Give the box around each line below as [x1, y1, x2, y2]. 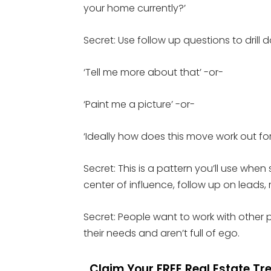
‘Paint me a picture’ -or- [83, 97, 195, 111]
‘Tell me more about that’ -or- [83, 65, 223, 79]
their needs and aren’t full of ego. [83, 226, 240, 240]
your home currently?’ [83, 1, 186, 15]
